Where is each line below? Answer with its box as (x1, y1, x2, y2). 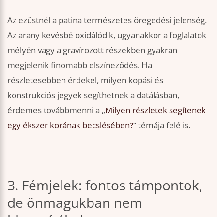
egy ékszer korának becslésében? (7, 119, 133, 131)
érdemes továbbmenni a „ (7, 104, 105, 116)
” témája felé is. (133, 119, 190, 131)
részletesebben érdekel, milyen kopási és (7, 74, 163, 86)
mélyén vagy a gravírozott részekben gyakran (7, 44, 177, 56)
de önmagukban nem (7, 193, 142, 212)
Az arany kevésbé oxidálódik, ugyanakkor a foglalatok (7, 29, 206, 41)
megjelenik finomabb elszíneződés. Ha (7, 59, 152, 71)
